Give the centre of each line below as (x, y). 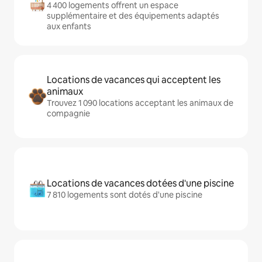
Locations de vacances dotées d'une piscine (140, 183)
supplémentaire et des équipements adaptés (133, 16)
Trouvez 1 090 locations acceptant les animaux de (140, 103)
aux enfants (69, 26)
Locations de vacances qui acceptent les (134, 80)
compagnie (68, 113)
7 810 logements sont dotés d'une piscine (125, 195)
